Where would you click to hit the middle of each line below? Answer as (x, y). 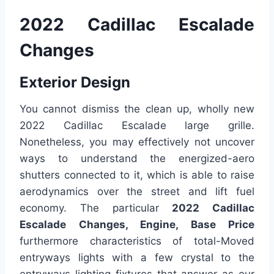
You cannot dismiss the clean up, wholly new (137, 109)
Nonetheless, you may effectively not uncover (137, 142)
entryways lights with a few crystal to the (137, 258)
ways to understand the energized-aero (137, 159)
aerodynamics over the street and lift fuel (137, 192)
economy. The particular (96, 208)
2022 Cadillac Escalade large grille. (137, 126)
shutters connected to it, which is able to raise (137, 175)
